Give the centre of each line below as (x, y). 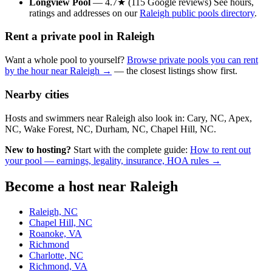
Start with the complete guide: (131, 149)
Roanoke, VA (56, 234)
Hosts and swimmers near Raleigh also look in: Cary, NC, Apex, (128, 118)
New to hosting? (38, 149)
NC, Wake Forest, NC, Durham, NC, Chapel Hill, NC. (110, 129)
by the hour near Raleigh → (58, 71)
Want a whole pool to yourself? (66, 60)
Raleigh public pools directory (197, 13)
